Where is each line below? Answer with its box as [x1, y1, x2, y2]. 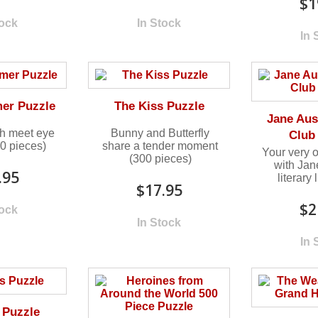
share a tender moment [102, 139, 219, 152]
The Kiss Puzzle [114, 99, 204, 113]
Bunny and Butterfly [111, 126, 210, 139]
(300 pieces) [128, 152, 192, 165]
